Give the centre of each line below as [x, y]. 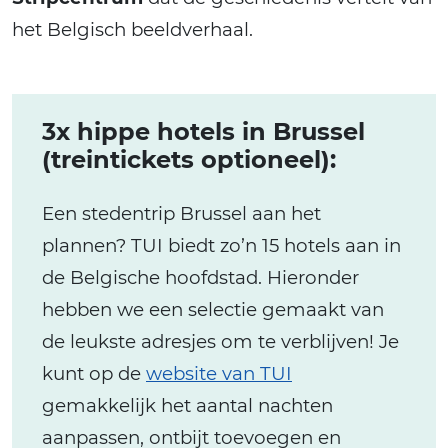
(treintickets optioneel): [189, 160]
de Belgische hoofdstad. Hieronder [200, 278]
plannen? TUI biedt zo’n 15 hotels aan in [221, 246]
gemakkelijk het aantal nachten [187, 406]
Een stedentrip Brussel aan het [181, 214]
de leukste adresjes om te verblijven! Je [220, 342]
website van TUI [219, 374]
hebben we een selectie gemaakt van [213, 310]
